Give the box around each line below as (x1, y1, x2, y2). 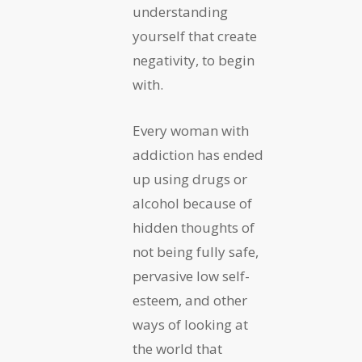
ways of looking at (133, 315, 248, 335)
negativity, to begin (133, 51, 255, 70)
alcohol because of (133, 194, 252, 213)
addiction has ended (133, 145, 263, 165)
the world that (133, 339, 222, 359)
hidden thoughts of (133, 218, 255, 238)
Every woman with (133, 121, 249, 141)
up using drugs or (133, 170, 247, 189)
